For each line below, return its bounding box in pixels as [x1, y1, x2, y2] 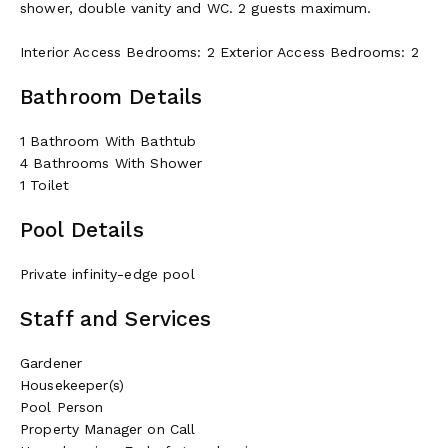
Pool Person [20, 398, 104, 415]
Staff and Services [20, 305, 212, 331]
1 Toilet [20, 176, 70, 193]
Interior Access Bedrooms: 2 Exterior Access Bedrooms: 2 [20, 43, 419, 60]
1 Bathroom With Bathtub [20, 132, 197, 149]
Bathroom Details [20, 83, 203, 109]
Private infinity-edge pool [20, 265, 195, 282]
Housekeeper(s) [20, 376, 124, 393]
